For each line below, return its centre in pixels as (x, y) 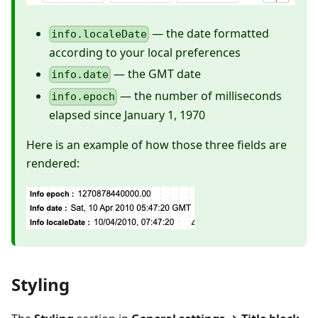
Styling (40, 285)
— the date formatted (209, 33)
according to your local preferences (145, 52)
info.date (80, 75)
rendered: (53, 164)
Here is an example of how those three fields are (157, 145)
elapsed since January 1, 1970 (127, 115)
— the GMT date (156, 73)
